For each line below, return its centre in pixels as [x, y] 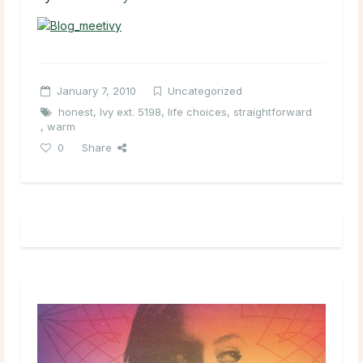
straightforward [273, 111]
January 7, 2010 [96, 90]
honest [76, 111]
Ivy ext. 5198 [130, 111]
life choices [197, 111]
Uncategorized [205, 90]
